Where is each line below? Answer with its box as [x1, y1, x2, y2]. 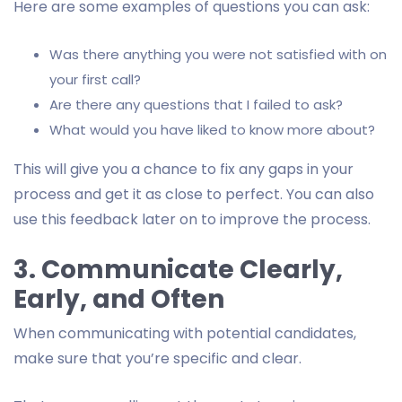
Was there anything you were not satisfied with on [49, 44, 387, 64]
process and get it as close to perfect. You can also [13, 183, 374, 205]
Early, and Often [13, 281, 224, 317]
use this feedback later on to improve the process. [13, 208, 371, 230]
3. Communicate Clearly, [13, 251, 343, 287]
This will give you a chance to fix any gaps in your [13, 158, 354, 179]
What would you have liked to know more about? [49, 119, 375, 139]
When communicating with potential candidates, [13, 322, 356, 344]
